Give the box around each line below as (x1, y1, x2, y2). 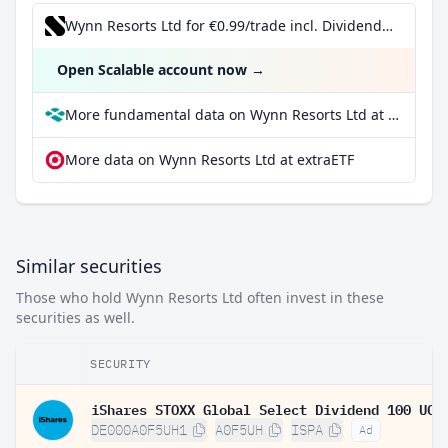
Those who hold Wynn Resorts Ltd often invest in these (16, 288, 384, 307)
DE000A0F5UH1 (91, 421, 187, 439)
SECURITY (90, 356, 151, 371)
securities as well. (16, 308, 135, 327)
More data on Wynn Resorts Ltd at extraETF (65, 150, 354, 169)
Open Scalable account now (57, 60, 247, 79)
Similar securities (16, 254, 162, 278)
